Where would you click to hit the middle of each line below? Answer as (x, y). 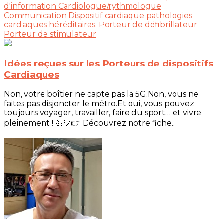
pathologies (169, 16)
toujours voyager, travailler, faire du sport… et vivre (103, 112)
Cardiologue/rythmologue (110, 6)
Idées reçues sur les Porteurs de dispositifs (109, 63)
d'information (31, 6)
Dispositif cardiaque (107, 16)
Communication (36, 16)
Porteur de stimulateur (50, 34)
